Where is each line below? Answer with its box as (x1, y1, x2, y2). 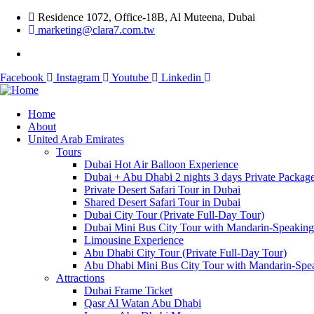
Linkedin (161, 71, 201, 83)
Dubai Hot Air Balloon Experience (84, 158, 238, 170)
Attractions (56, 272, 104, 284)
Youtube (111, 71, 149, 83)
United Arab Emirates (28, 133, 124, 145)
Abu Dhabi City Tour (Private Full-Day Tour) (84, 247, 287, 259)
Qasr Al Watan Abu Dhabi (84, 297, 201, 309)
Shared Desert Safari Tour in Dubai (84, 196, 240, 208)
